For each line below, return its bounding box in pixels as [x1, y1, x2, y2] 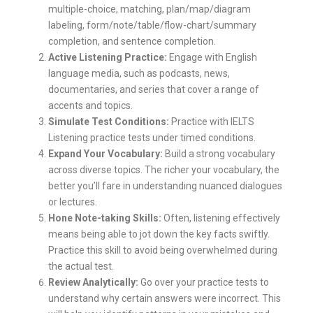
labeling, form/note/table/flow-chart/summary [48, 19, 256, 31]
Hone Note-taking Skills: [48, 212, 161, 224]
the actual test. [48, 260, 114, 272]
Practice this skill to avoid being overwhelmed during [48, 244, 277, 256]
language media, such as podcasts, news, [48, 67, 230, 79]
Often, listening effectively [161, 212, 280, 224]
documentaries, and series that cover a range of [48, 83, 259, 95]
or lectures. [48, 196, 97, 208]
